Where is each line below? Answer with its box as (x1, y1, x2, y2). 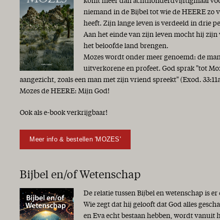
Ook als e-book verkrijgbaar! (20, 110, 108, 117)
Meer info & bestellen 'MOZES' (29, 136, 121, 143)
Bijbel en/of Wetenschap (20, 170, 140, 181)
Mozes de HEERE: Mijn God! (20, 87, 110, 95)
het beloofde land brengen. (83, 42, 168, 50)
